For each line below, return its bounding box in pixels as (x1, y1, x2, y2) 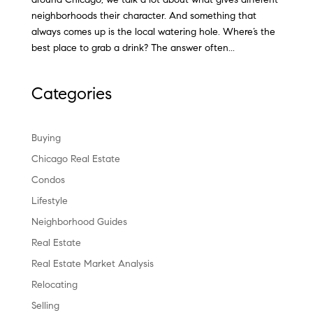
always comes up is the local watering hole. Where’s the (31, 26, 275, 38)
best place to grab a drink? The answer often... (31, 42, 235, 54)
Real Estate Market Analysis (31, 258, 154, 270)
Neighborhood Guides (31, 216, 127, 228)
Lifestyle (31, 195, 68, 208)
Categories (31, 83, 112, 105)
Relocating (31, 279, 78, 291)
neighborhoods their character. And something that (31, 10, 256, 22)
